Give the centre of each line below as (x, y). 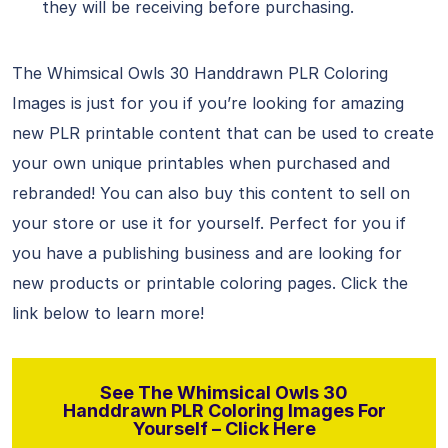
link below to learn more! (108, 313)
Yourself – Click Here (224, 428)
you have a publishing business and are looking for (207, 253)
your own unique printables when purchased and (201, 163)
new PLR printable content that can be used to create (223, 133)
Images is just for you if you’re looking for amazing (208, 103)
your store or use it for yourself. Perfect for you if (209, 223)
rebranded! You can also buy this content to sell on (211, 193)
